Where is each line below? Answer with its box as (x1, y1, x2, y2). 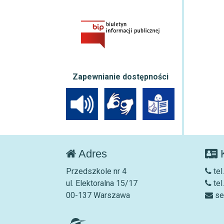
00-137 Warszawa (66, 190, 130, 200)
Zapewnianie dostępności (72, 72, 168, 82)
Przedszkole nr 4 (66, 166, 126, 176)
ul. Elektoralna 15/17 (66, 178, 137, 188)
